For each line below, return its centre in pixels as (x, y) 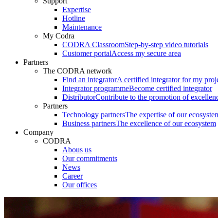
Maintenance (82, 27)
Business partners (89, 124)
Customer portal (87, 54)
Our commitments (90, 159)
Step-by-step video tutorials (166, 45)
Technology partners (94, 115)
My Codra (59, 36)
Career (73, 176)
